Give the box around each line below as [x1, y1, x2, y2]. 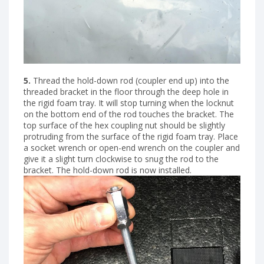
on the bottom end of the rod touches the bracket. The [24, 108, 234, 120]
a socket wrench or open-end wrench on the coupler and [24, 142, 240, 154]
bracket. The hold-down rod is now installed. [24, 164, 192, 176]
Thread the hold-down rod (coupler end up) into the [31, 75, 229, 87]
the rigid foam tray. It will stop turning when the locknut [24, 97, 234, 109]
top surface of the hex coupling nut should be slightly [24, 120, 225, 131]
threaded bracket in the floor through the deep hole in [24, 86, 229, 98]
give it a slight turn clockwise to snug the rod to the [24, 153, 219, 165]
